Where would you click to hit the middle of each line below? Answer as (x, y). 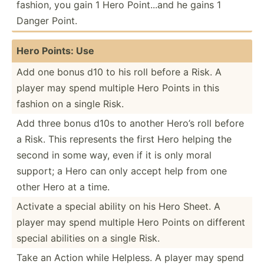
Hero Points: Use (55, 50)
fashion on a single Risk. (70, 103)
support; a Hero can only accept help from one (122, 171)
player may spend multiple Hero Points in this (118, 88)
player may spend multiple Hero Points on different (131, 222)
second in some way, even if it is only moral (114, 155)
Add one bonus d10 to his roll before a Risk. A (119, 72)
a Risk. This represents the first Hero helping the (124, 139)
